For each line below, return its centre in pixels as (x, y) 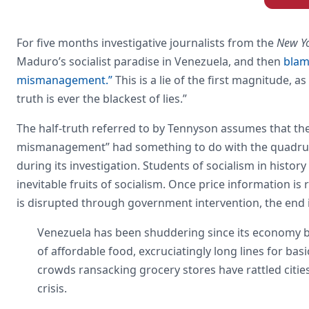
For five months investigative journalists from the (147, 42)
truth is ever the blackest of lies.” (102, 98)
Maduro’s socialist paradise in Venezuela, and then (150, 61)
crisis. (52, 288)
